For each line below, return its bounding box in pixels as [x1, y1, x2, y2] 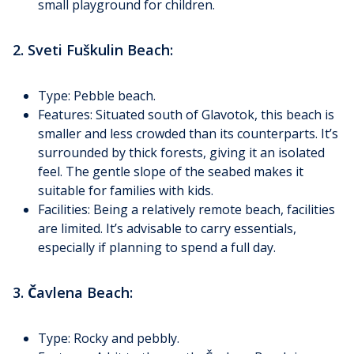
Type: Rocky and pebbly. [38, 330, 179, 348]
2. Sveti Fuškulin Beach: [13, 40, 173, 60]
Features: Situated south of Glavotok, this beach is [38, 106, 334, 124]
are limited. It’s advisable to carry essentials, [38, 220, 296, 238]
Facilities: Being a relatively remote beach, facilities [38, 201, 335, 219]
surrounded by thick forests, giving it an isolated [38, 144, 325, 162]
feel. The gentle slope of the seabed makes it [38, 163, 303, 181]
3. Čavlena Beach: [13, 283, 133, 303]
